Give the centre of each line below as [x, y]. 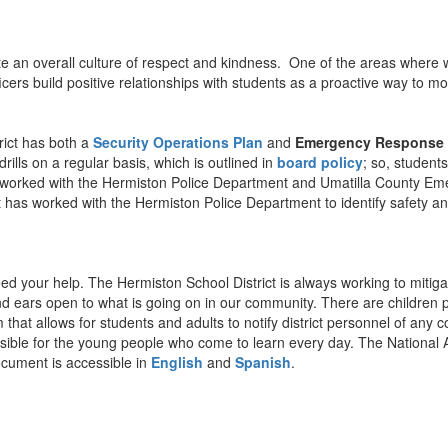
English [177, 362]
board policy [320, 162]
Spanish [263, 362]
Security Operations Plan [178, 142]
